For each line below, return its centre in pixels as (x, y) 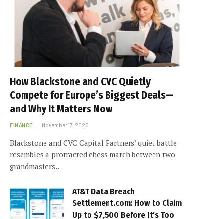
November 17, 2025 (65, 125)
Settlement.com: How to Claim (127, 203)
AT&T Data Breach (104, 192)
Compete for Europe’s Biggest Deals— (92, 96)
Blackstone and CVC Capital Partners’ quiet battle (93, 143)
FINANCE (21, 125)
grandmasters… (36, 166)
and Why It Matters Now (61, 109)
